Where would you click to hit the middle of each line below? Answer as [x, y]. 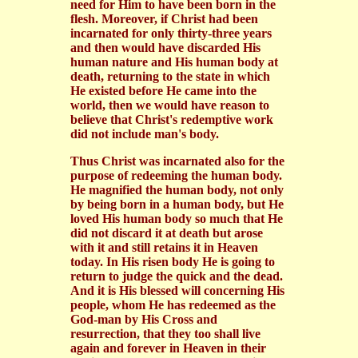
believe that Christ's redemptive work [172, 119]
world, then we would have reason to [170, 105]
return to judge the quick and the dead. [177, 276]
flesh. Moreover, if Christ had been [164, 18]
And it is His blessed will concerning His [177, 290]
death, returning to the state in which [170, 76]
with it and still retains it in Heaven [164, 247]
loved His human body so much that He [177, 218]
